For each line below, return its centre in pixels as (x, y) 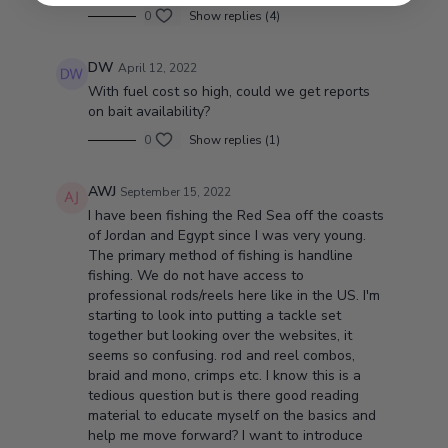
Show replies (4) (234, 16)
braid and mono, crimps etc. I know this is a (224, 375)
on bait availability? (148, 111)
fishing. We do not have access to (195, 275)
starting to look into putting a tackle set (214, 315)
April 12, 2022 (157, 68)
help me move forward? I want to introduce (225, 435)
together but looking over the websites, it (219, 335)
